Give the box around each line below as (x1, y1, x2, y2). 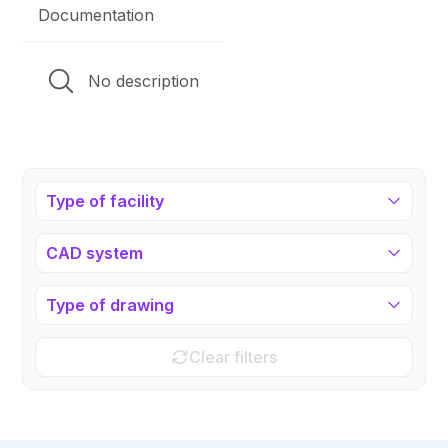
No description (88, 70, 200, 91)
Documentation (38, 4, 155, 25)
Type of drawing (46, 294, 175, 315)
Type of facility (46, 190, 165, 211)
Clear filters (189, 346, 277, 367)
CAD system (46, 242, 144, 263)
